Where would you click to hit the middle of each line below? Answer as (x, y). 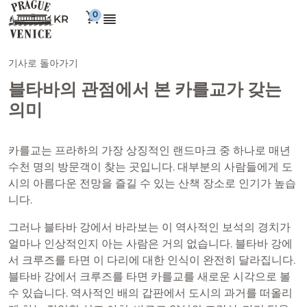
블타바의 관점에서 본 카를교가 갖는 (145, 89)
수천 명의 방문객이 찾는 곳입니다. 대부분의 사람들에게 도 (150, 167)
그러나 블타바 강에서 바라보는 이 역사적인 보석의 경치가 (149, 227)
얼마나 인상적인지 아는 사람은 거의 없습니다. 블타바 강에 (150, 244)
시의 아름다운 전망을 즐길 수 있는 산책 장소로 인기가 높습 (152, 183)
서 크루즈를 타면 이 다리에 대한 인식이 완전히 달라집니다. (152, 260)
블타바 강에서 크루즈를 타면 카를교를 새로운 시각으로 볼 (149, 277)
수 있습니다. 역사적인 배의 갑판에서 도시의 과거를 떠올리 (150, 293)
